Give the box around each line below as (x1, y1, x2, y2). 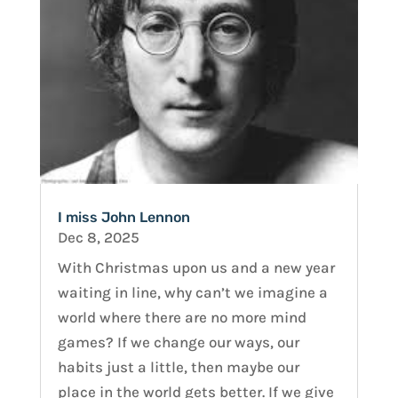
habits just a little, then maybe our (57, 358, 299, 376)
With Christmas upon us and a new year (57, 259, 335, 276)
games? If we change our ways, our (57, 333, 299, 351)
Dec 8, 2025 (57, 228, 139, 246)
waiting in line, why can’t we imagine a (57, 283, 328, 301)
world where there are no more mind (57, 308, 306, 326)
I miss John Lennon (57, 209, 190, 226)
